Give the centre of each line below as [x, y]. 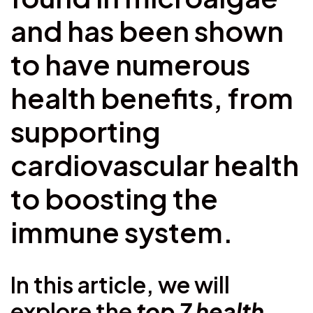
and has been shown [147, 30]
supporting [86, 131]
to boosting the [114, 198]
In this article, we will [120, 284]
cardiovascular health [155, 164]
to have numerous [130, 64]
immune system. [122, 231]
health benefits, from [152, 97]
